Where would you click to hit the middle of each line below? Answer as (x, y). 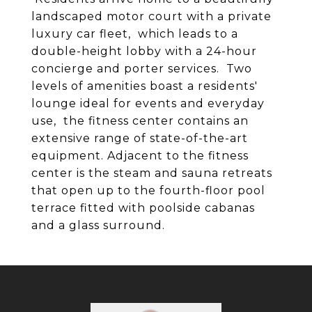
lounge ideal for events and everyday (148, 103)
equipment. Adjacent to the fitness (140, 156)
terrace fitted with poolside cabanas (143, 208)
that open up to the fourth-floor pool (148, 190)
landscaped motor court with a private (151, 16)
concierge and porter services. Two (142, 69)
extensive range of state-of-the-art (140, 138)
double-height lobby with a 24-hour (144, 51)
